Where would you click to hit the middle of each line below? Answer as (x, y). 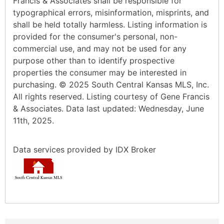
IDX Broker (136, 149)
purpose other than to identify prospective (94, 60)
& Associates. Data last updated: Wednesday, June (108, 108)
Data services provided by (64, 149)
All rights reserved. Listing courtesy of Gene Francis (111, 96)
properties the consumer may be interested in (100, 72)
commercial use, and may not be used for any (100, 48)
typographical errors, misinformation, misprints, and (111, 12)
